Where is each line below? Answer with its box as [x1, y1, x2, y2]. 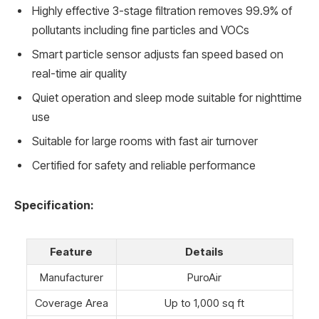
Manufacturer [39, 270, 103, 284]
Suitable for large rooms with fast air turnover [32, 135, 258, 149]
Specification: [14, 198, 93, 212]
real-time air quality [32, 67, 127, 81]
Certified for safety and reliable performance [32, 159, 256, 173]
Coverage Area [34, 296, 108, 310]
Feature [50, 244, 93, 258]
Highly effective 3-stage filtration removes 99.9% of [32, 4, 292, 19]
